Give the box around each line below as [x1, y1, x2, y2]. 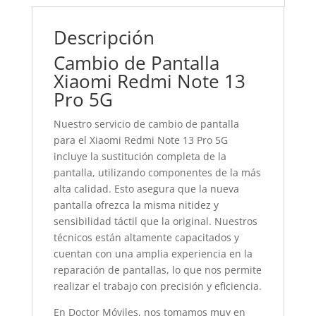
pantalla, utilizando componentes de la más [53, 166, 261, 179]
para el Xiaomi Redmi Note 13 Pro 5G [53, 133, 228, 147]
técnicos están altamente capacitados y [53, 231, 239, 244]
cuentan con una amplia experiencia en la [53, 247, 253, 260]
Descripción [53, 25, 154, 50]
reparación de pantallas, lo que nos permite [53, 263, 262, 276]
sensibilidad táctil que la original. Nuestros [53, 214, 257, 228]
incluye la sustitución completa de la [53, 150, 226, 163]
